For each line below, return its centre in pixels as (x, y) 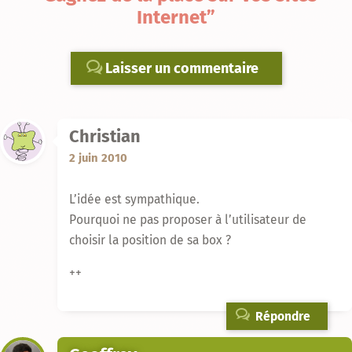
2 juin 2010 (98, 158)
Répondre (281, 316)
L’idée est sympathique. (134, 200)
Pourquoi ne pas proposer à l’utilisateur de (188, 220)
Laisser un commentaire (180, 69)
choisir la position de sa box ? (150, 240)
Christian (105, 137)
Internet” (176, 18)
